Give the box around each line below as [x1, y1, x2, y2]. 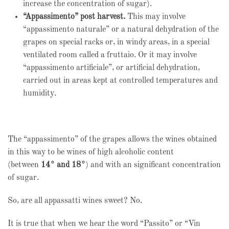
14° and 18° [41, 161, 85, 169]
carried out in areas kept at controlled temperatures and [23, 77, 218, 85]
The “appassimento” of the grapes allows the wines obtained [8, 135, 217, 144]
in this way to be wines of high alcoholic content [8, 148, 174, 156]
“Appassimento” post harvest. [23, 13, 125, 21]
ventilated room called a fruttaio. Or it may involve [23, 51, 197, 59]
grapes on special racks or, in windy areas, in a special [23, 38, 210, 47]
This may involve [125, 13, 186, 21]
